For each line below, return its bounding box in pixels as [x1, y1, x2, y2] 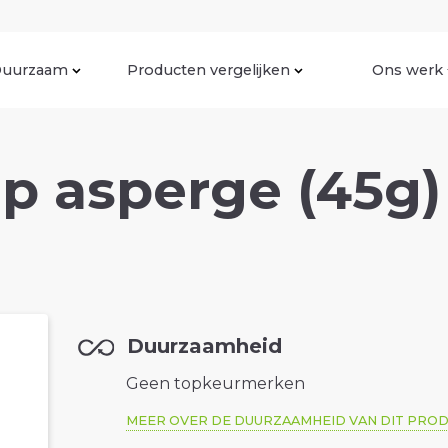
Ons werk [372, 60, 443, 79]
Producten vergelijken [127, 60, 290, 79]
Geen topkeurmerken [126, 374, 306, 394]
